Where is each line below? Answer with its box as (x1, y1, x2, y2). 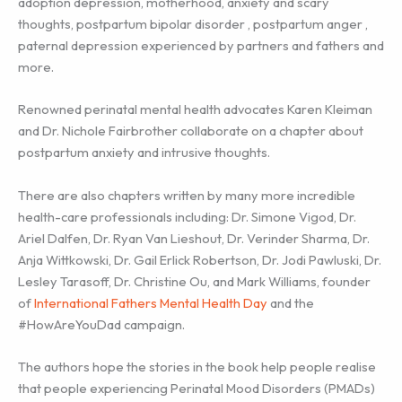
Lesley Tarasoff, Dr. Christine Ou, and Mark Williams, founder (18, 272, 371, 290)
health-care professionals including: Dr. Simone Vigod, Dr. (18, 207, 356, 225)
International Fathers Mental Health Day (34, 293, 267, 311)
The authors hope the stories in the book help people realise (18, 358, 376, 376)
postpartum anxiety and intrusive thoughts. (18, 144, 270, 162)
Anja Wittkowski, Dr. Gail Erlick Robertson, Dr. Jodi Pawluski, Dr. (18, 250, 381, 268)
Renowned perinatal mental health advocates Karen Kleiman (18, 100, 372, 118)
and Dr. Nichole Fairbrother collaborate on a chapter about (18, 122, 363, 140)
